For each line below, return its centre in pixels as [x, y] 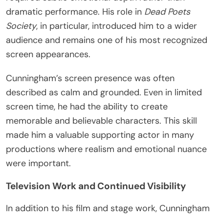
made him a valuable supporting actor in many [100, 135]
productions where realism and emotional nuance [106, 149]
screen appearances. [48, 55]
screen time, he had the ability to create [87, 107]
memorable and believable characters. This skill [101, 121]
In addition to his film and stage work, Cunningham [108, 208]
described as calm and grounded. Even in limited [104, 93]
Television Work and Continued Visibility [96, 186]
